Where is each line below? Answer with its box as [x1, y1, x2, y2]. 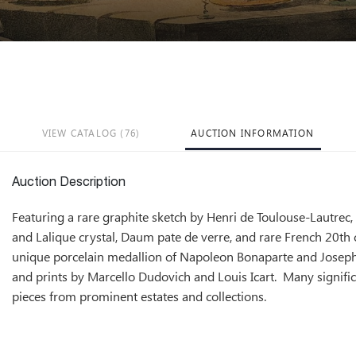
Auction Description [12, 176, 126, 189]
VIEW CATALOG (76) [41, 126, 141, 139]
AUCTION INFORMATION [191, 126, 315, 139]
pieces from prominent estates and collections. [12, 287, 269, 304]
